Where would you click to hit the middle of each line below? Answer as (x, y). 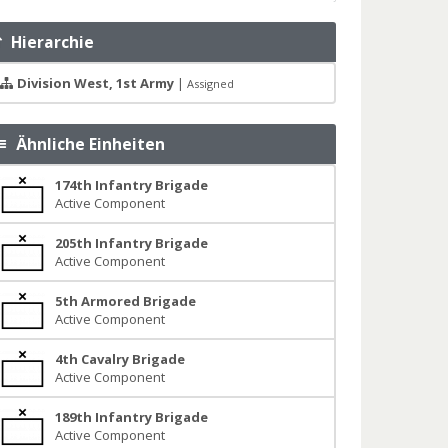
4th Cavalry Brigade (119, 359)
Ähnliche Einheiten (87, 144)
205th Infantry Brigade (131, 243)
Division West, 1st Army (95, 83)
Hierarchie (49, 42)
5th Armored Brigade (125, 301)
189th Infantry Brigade (131, 417)
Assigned (210, 84)
